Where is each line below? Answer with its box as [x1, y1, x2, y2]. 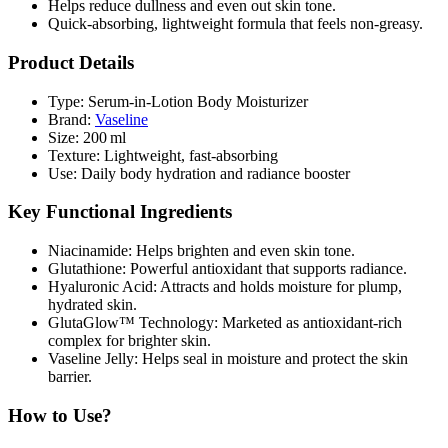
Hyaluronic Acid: [48, 278, 157, 296]
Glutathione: [48, 260, 126, 278]
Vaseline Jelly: [48, 350, 138, 368]
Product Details [8, 51, 134, 73]
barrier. [48, 368, 92, 386]
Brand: [48, 110, 91, 128]
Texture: [48, 146, 100, 164]
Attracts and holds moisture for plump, [157, 278, 402, 296]
